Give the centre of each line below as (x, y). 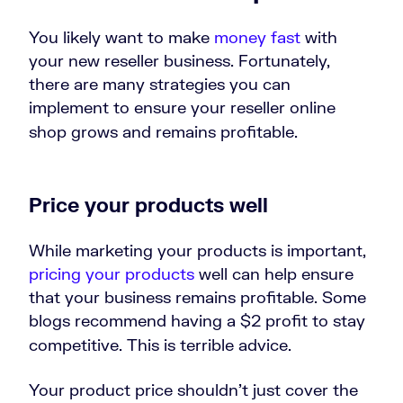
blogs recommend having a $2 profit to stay (197, 321)
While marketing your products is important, (197, 251)
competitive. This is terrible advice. (162, 345)
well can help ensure (274, 274)
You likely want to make (121, 37)
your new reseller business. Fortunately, (179, 61)
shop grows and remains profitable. (163, 132)
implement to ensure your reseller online (182, 107)
